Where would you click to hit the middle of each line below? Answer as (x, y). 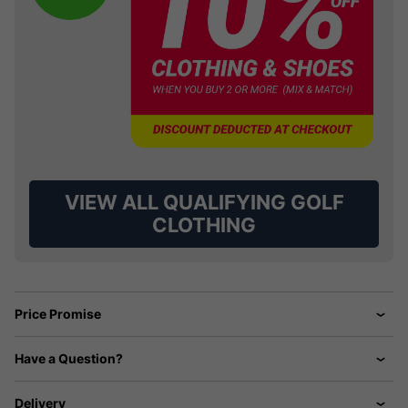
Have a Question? (69, 358)
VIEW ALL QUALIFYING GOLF (204, 202)
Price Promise (58, 313)
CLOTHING (204, 224)
